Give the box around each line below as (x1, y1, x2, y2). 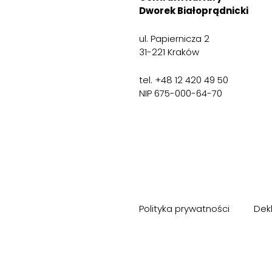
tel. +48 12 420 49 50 (138, 73, 228, 87)
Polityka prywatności (138, 202, 229, 216)
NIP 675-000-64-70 (138, 87, 222, 100)
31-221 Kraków (138, 46, 199, 59)
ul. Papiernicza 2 (138, 32, 209, 46)
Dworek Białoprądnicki (138, 4, 248, 18)
